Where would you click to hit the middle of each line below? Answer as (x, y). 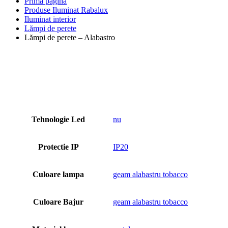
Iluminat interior (50, 19)
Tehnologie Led (58, 119)
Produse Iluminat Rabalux (66, 10)
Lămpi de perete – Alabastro (70, 37)
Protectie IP (58, 147)
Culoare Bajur (58, 202)
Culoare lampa (58, 174)
